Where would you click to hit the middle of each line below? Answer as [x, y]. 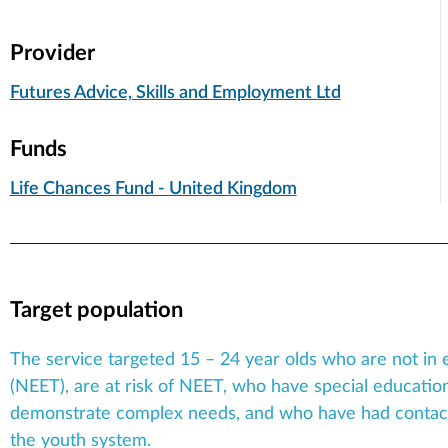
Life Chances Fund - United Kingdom [153, 188]
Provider [52, 52]
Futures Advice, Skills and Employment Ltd [175, 92]
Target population [96, 309]
